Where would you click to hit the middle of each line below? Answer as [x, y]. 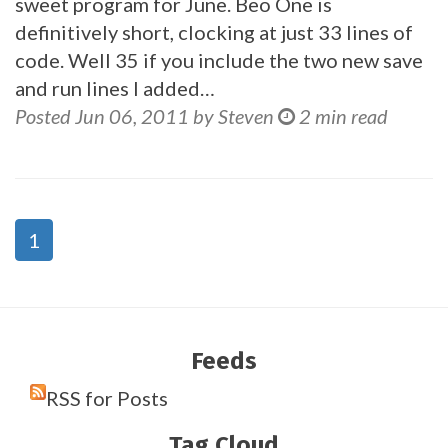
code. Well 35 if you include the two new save [219, 60]
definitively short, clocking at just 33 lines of [214, 32]
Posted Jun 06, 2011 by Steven [144, 116]
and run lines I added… [115, 88]
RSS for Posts [107, 398]
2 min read [343, 116]
